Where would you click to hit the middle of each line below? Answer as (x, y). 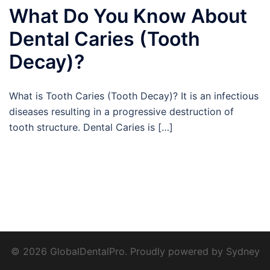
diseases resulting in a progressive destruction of (121, 111)
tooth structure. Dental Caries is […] (91, 127)
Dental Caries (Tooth (105, 39)
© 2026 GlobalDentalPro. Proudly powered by (118, 251)
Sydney (243, 251)
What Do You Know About (128, 16)
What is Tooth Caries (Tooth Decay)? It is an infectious (134, 96)
